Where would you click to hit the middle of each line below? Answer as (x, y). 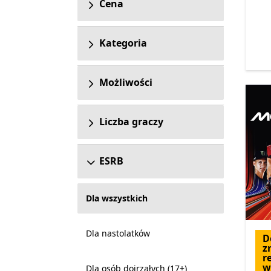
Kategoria (123, 43)
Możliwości (126, 82)
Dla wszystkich (116, 198)
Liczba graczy (131, 122)
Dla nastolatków (118, 233)
